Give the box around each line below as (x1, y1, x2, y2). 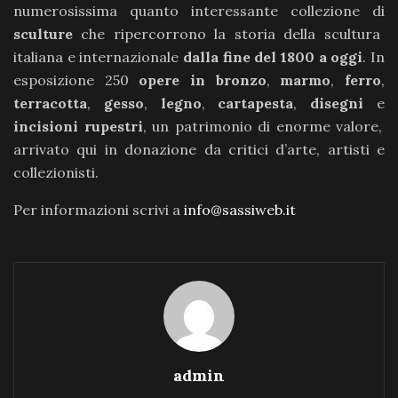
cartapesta (204, 94, 294, 112)
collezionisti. (13, 163, 99, 181)
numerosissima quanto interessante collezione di (13, 2, 385, 20)
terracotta (13, 94, 87, 112)
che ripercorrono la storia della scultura (73, 25, 380, 43)
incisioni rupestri (13, 117, 143, 135)
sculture (13, 25, 73, 43)
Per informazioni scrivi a (13, 201, 184, 219)
